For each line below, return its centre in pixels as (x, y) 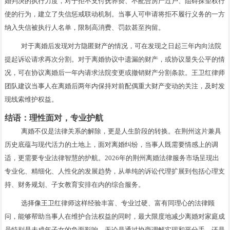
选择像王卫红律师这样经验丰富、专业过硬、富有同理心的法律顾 (118, 203)
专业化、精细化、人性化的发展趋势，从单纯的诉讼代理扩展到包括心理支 (115, 171)
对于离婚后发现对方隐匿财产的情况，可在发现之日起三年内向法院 (121, 46)
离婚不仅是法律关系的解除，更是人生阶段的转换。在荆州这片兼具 (121, 131)
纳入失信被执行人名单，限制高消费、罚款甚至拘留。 (85, 27)
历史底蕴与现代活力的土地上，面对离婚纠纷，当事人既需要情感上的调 (112, 144)
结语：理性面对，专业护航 (54, 118)
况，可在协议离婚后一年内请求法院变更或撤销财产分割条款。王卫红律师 (115, 72)
